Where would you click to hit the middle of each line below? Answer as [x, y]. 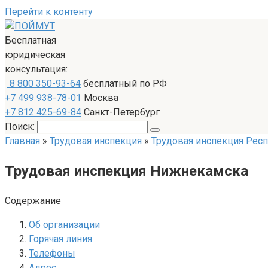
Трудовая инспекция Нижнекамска [127, 171]
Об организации [64, 224]
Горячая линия [60, 239]
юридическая [35, 55]
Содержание [33, 200]
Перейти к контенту [49, 12]
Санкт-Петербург [121, 112]
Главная [22, 141]
